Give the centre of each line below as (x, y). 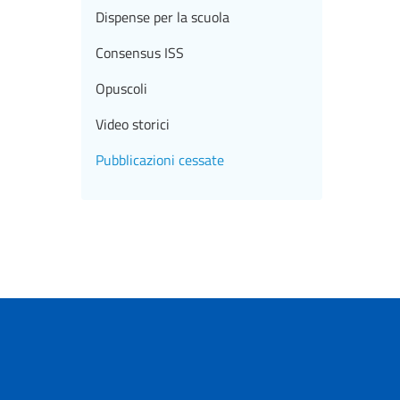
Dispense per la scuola (162, 17)
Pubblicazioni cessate (160, 160)
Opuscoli (121, 89)
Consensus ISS (140, 53)
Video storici (133, 125)
